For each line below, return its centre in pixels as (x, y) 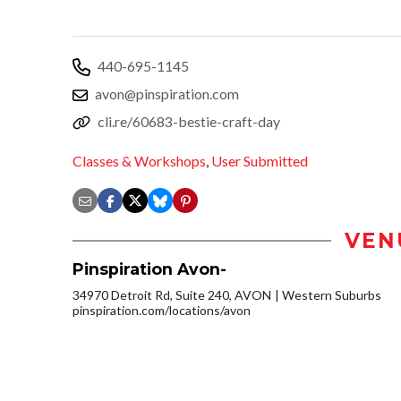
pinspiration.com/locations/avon (162, 311)
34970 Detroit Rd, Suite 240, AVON (172, 295)
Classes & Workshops (139, 161)
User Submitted (260, 161)
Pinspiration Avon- (152, 269)
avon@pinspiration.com (167, 93)
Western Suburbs (332, 295)
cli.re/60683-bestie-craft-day (189, 121)
